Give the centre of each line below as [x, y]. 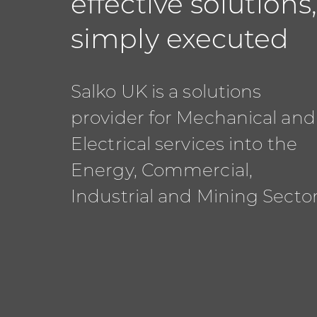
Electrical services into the [184, 145]
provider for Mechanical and [193, 119]
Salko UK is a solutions [166, 93]
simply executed [180, 41]
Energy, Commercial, [162, 171]
